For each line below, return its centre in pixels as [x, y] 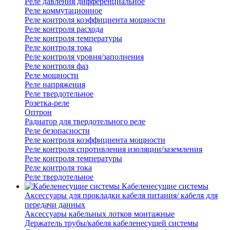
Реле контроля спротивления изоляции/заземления [113, 149]
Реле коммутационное [63, 11]
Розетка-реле [47, 103]
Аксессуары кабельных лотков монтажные [100, 214]
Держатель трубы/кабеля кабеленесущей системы [111, 223]
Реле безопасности [57, 131]
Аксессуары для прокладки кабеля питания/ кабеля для [121, 196]
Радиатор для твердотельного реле [85, 122]
